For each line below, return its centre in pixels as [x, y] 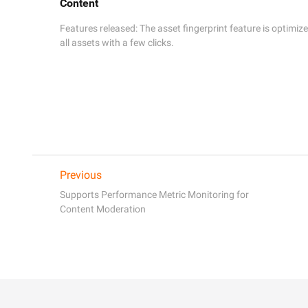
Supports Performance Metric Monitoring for [154, 194]
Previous [81, 175]
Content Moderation [103, 209]
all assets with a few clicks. [118, 42]
